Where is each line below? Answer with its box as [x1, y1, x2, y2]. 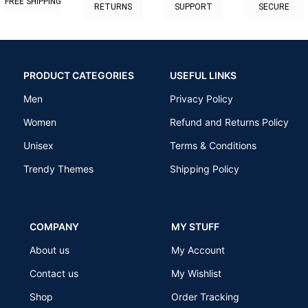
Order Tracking [170, 290, 239, 302]
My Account [170, 243, 225, 256]
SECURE [258, 1, 290, 12]
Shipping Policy [169, 162, 239, 175]
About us [30, 243, 70, 256]
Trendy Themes [23, 162, 93, 175]
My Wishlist [170, 267, 221, 279]
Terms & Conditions [169, 139, 256, 151]
